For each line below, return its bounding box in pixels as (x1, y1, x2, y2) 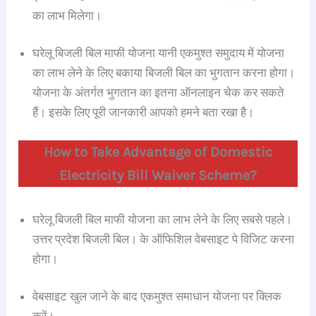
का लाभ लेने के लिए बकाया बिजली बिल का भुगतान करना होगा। (32, 66, 296, 80)
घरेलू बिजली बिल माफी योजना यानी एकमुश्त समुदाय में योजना (32, 46, 285, 61)
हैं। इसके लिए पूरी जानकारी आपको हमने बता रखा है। (32, 105, 255, 120)
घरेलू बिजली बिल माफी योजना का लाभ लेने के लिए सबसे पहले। (32, 212, 293, 226)
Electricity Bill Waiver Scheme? (59, 166, 257, 183)
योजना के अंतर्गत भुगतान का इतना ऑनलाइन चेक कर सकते (32, 85, 285, 100)
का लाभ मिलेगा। (32, 8, 102, 23)
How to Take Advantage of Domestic (44, 143, 272, 160)
